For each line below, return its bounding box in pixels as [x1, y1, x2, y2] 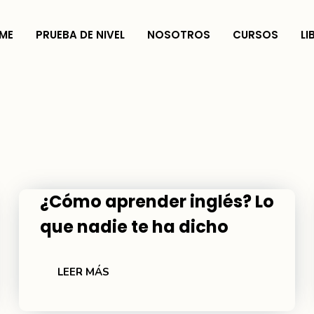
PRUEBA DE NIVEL [36, 27, 125, 42]
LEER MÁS [57, 265, 109, 279]
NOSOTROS [147, 27, 210, 42]
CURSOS [233, 27, 278, 42]
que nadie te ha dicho [39, 215, 228, 238]
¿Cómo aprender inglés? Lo [39, 190, 274, 213]
